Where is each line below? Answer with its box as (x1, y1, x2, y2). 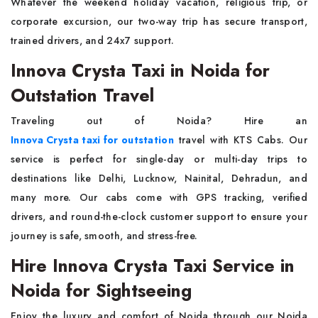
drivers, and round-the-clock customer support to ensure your (11, 209, 307, 224)
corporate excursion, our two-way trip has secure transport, (11, 14, 307, 28)
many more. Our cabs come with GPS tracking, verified (11, 190, 307, 204)
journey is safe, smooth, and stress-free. (11, 229, 198, 243)
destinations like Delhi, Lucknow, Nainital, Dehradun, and (11, 171, 307, 185)
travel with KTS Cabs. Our (178, 133, 307, 147)
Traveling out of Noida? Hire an (11, 114, 307, 128)
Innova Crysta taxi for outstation (11, 133, 174, 147)
